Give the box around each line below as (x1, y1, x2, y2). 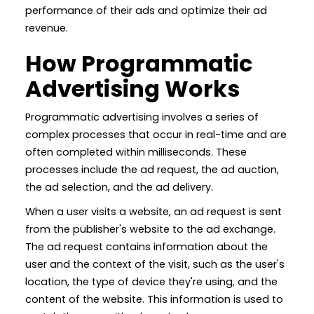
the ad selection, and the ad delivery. (25, 179, 213, 194)
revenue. (25, 20, 68, 35)
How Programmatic (25, 47, 252, 79)
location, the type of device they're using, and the (25, 274, 278, 289)
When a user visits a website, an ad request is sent (25, 204, 282, 219)
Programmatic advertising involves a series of (25, 109, 259, 124)
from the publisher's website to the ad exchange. (25, 221, 275, 236)
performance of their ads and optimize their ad (25, 3, 267, 18)
